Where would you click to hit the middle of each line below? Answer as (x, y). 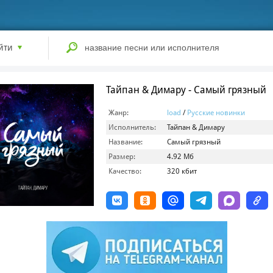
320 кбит (182, 171)
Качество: (125, 171)
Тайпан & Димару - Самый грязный (186, 90)
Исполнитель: (132, 127)
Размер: (122, 157)
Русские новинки (216, 113)
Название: (126, 142)
